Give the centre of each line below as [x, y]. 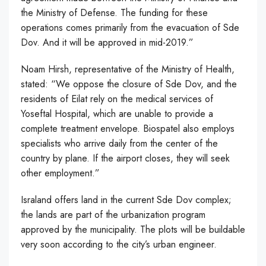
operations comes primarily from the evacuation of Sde [130, 27]
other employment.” [60, 173]
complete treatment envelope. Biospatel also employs [128, 128]
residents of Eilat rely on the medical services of [117, 99]
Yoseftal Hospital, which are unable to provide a [117, 113]
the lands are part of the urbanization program [113, 214]
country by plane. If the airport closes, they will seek [125, 158]
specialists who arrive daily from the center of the [119, 143]
